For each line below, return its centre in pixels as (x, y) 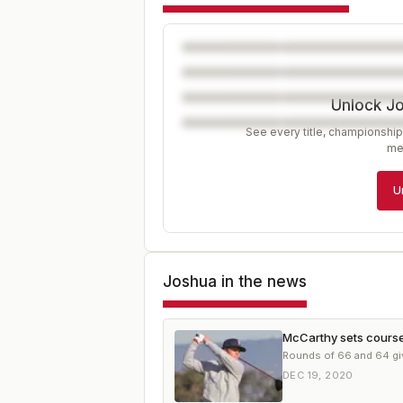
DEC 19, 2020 (318, 375)
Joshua (190, 281)
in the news (262, 281)
